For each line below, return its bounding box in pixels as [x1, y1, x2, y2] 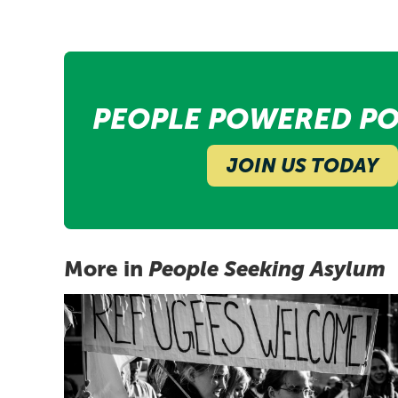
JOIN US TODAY [226, 153, 378, 178]
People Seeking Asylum [148, 255, 386, 282]
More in [64, 255, 148, 282]
